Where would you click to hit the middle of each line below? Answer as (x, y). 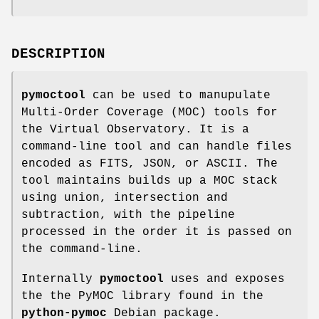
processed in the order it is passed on (157, 232)
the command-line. (82, 249)
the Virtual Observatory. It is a (135, 129)
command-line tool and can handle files (157, 146)
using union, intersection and (125, 198)
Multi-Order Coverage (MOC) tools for (150, 112)
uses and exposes (224, 279)
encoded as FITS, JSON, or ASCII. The (150, 163)
